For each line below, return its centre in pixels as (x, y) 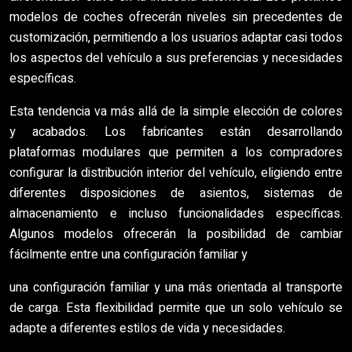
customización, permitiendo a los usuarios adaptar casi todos (176, 38)
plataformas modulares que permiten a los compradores (176, 152)
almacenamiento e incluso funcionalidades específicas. (176, 214)
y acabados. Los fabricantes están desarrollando (176, 132)
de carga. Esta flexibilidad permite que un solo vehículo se (176, 308)
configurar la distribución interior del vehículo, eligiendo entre (176, 173)
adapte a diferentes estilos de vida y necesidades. (147, 328)
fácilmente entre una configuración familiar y (128, 255)
